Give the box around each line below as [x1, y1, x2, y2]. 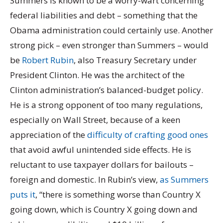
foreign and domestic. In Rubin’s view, [10, 174, 160, 186]
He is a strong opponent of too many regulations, [10, 99, 203, 111]
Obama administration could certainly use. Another [10, 24, 213, 36]
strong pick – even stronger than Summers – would [10, 39, 209, 51]
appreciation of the [10, 129, 87, 141]
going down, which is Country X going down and [10, 204, 198, 216]
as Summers [160, 174, 209, 186]
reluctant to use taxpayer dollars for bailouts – [10, 159, 194, 171]
